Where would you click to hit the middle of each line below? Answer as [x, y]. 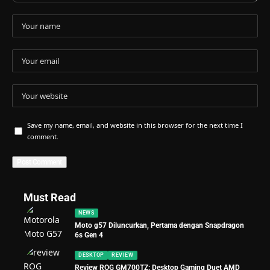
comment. [43, 137]
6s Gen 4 [89, 235]
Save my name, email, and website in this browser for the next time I [135, 125]
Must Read [50, 198]
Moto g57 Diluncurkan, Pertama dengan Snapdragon [159, 225]
